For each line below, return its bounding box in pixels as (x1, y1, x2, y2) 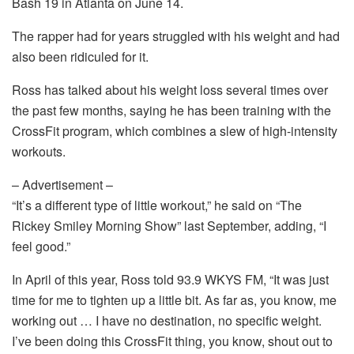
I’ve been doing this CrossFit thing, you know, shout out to (12, 331, 333, 350)
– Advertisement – (12, 175, 113, 194)
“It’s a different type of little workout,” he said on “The (12, 195, 302, 214)
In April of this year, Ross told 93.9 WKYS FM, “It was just (12, 269, 329, 288)
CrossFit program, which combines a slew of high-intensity (12, 121, 337, 140)
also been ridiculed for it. (12, 47, 149, 66)
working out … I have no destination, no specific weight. (12, 311, 322, 330)
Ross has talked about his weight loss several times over (12, 80, 328, 99)
